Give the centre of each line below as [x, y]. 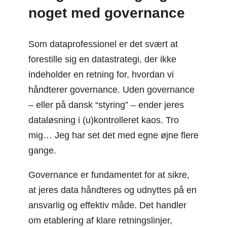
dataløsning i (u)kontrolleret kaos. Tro [104, 120]
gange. [42, 150]
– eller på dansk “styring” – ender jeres [106, 105]
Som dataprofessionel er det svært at [103, 44]
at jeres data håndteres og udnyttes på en [112, 190]
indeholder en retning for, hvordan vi [101, 74]
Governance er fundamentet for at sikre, [109, 175]
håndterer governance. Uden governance [111, 89]
